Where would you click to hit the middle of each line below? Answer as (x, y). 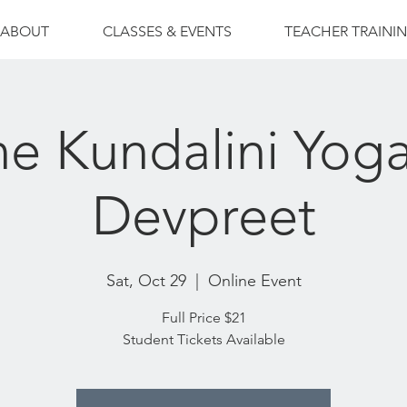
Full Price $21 (203, 318)
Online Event (254, 281)
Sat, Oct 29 (146, 281)
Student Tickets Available (203, 339)
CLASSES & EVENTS (167, 31)
